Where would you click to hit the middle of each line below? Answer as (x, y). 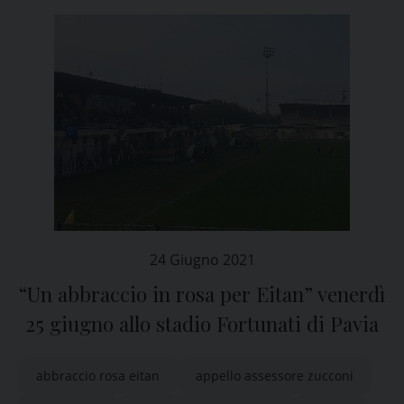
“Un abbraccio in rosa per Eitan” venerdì (202, 294)
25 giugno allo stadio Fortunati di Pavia (202, 324)
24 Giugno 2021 (202, 260)
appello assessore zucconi (275, 376)
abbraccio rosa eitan (98, 376)
